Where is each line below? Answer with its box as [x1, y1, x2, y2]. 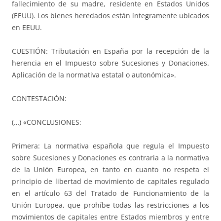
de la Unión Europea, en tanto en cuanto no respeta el [12, 164, 209, 174]
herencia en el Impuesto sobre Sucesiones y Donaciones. [12, 58, 209, 68]
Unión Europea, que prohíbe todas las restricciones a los [12, 200, 209, 210]
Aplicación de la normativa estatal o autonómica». [12, 70, 176, 79]
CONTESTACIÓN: [12, 93, 67, 103]
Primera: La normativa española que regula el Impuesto [12, 141, 209, 150]
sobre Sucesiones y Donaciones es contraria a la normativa [12, 152, 209, 162]
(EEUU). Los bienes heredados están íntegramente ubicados [12, 10, 209, 20]
